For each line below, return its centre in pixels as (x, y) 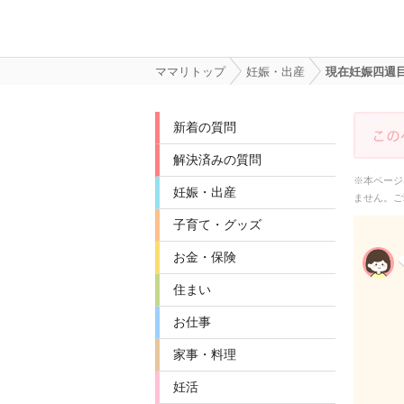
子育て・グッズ (217, 225)
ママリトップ (190, 72)
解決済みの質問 (217, 160)
